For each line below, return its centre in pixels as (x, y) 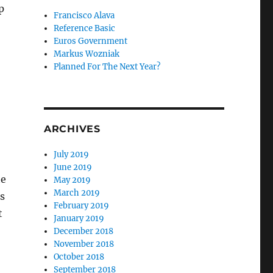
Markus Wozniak (87, 54)
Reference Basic (85, 28)
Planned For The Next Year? (107, 67)
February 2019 (82, 206)
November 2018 (84, 244)
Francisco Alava (84, 16)
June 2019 (73, 167)
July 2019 (72, 154)
